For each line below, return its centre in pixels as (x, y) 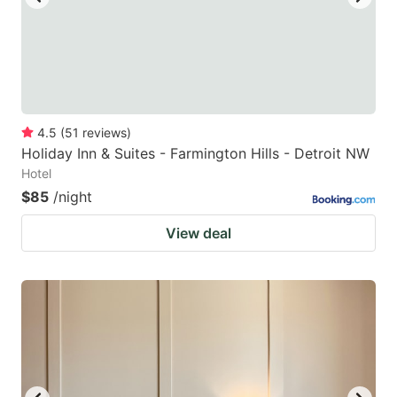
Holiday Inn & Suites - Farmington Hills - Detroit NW (195, 154)
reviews (105, 133)
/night (73, 197)
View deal (198, 234)
